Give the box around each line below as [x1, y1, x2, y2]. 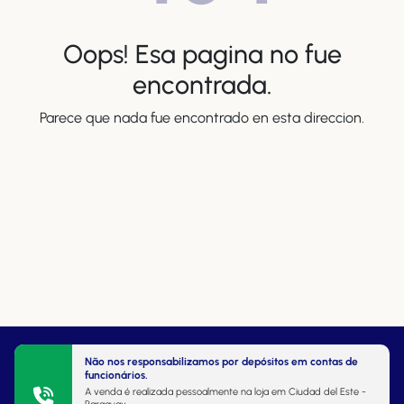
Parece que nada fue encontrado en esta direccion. [40, 108, 364, 126]
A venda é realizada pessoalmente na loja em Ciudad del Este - [85, 385, 366, 398]
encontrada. [132, 69, 272, 100]
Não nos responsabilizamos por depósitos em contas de [85, 354, 358, 368]
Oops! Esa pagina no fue [62, 38, 342, 69]
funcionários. [85, 368, 148, 381]
